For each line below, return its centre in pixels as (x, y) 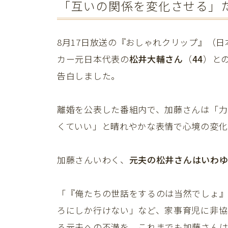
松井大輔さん (156, 59)
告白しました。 (89, 75)
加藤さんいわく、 (93, 159)
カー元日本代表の (93, 59)
